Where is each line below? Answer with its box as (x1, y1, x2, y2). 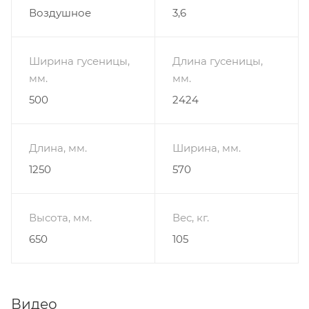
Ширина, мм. (172, 141, 241, 154)
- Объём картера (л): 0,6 (11, 26, 137, 40)
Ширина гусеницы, (29, 54, 130, 68)
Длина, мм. (29, 141, 87, 154)
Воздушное (29, 6, 91, 19)
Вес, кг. (172, 210, 209, 224)
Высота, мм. (29, 210, 92, 224)
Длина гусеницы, (172, 54, 263, 68)
